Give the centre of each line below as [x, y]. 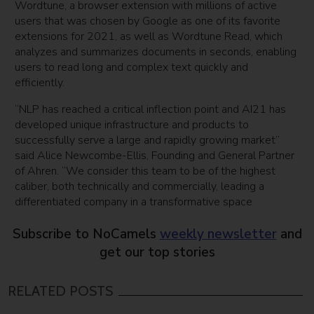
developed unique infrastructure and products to [132, 125]
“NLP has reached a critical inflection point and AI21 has [151, 110]
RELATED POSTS [61, 291]
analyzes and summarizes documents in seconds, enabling [156, 52]
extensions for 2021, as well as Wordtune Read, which [149, 37]
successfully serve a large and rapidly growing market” [148, 141]
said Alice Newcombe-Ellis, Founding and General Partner [155, 156]
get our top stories [157, 253]
